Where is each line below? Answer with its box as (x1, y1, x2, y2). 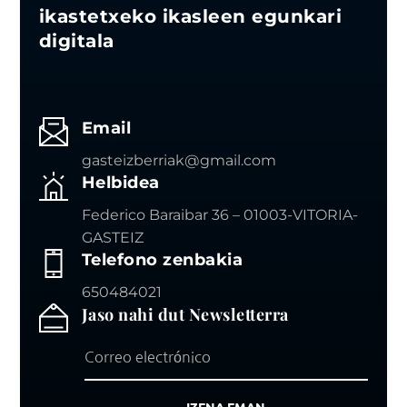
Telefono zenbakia (81, 249, 243, 270)
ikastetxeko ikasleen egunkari (38, 5, 342, 27)
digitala (38, 29, 114, 52)
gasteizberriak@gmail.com (81, 151, 276, 169)
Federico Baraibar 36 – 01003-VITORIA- (81, 205, 358, 223)
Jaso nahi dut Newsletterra (81, 303, 289, 325)
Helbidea (81, 172, 160, 193)
